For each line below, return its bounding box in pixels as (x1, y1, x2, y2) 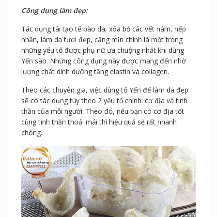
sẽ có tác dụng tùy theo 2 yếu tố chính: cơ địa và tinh (21, 96, 187, 106)
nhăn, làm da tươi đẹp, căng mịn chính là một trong (21, 35, 183, 45)
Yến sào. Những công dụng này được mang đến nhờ (21, 56, 186, 66)
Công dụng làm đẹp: (21, 6, 88, 15)
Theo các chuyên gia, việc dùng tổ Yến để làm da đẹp (21, 85, 188, 95)
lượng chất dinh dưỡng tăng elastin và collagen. (21, 67, 169, 77)
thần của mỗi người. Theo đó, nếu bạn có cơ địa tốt (21, 107, 184, 116)
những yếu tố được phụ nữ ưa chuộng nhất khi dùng (21, 46, 184, 55)
